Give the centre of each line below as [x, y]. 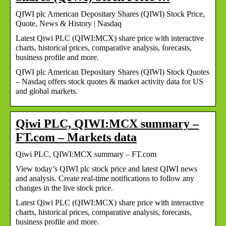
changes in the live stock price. [64, 188]
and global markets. [47, 91]
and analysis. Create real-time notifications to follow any [105, 178]
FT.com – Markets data [76, 137]
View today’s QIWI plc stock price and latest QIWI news [106, 168]
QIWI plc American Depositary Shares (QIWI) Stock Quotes [112, 72]
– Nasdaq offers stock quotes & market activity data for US [109, 81]
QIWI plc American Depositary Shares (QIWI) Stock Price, [110, 14]
